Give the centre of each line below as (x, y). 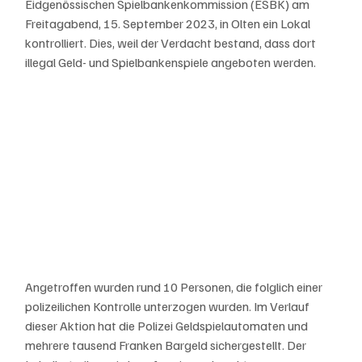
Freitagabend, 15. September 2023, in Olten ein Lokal (169, 23)
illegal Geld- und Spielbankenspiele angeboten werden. (172, 62)
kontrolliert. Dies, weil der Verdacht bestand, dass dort (172, 42)
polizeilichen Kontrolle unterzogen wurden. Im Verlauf (169, 306)
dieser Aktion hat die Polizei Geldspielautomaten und (168, 325)
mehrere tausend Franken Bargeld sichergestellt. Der (167, 345)
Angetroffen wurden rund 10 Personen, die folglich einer (175, 286)
